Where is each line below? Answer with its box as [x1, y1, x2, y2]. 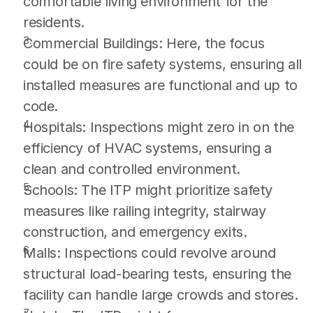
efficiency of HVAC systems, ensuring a [23, 140, 272, 156]
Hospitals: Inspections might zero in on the [23, 119, 294, 136]
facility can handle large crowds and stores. [23, 286, 298, 303]
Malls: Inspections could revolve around [23, 245, 276, 261]
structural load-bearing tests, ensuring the [23, 265, 291, 282]
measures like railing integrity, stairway [23, 203, 266, 219]
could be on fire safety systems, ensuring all [23, 56, 303, 73]
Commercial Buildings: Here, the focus [23, 35, 265, 52]
